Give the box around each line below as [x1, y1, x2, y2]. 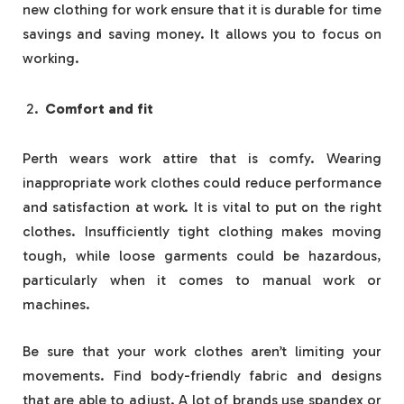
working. [23, 49, 79, 67]
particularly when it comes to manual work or [23, 271, 381, 289]
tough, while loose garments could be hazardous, [23, 247, 381, 265]
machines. [23, 296, 90, 314]
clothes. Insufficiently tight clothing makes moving [23, 223, 381, 241]
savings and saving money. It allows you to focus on [23, 24, 381, 42]
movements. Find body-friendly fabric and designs [23, 366, 381, 384]
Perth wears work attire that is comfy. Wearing [23, 150, 381, 168]
